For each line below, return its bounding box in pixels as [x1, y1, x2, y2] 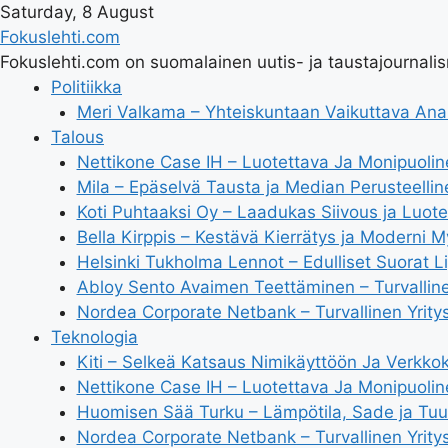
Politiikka [51, 77, 122, 97]
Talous [51, 127, 104, 147]
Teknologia [51, 327, 138, 347]
